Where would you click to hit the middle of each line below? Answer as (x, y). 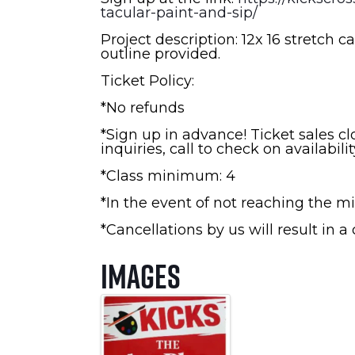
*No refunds (143, 107)
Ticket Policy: (147, 80)
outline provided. (160, 53)
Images (141, 275)
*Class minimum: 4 (168, 176)
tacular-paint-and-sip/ (179, 12)
